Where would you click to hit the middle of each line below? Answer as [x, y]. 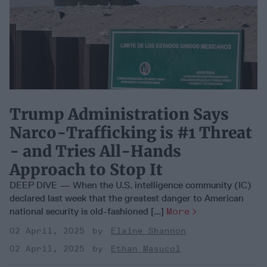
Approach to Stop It [86, 169]
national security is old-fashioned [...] [88, 211]
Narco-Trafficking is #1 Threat [131, 132]
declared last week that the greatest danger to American [127, 198]
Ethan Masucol [146, 249]
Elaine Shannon [148, 231]
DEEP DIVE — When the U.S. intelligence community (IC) [131, 185]
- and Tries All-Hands [95, 151]
